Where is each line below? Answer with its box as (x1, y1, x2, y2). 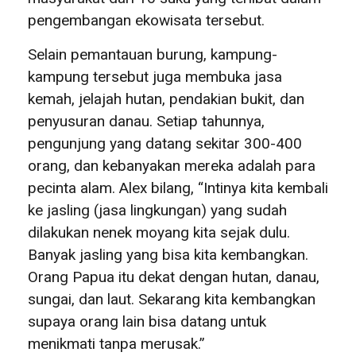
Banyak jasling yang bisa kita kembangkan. (28, 245, 308, 264)
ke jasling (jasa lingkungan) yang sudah (28, 200, 287, 219)
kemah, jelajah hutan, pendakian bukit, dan (28, 89, 304, 108)
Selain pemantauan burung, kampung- (28, 44, 277, 64)
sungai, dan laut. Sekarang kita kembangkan (28, 289, 315, 308)
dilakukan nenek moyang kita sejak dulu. (28, 222, 290, 242)
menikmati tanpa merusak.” (28, 334, 205, 353)
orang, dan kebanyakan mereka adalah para (28, 156, 315, 175)
